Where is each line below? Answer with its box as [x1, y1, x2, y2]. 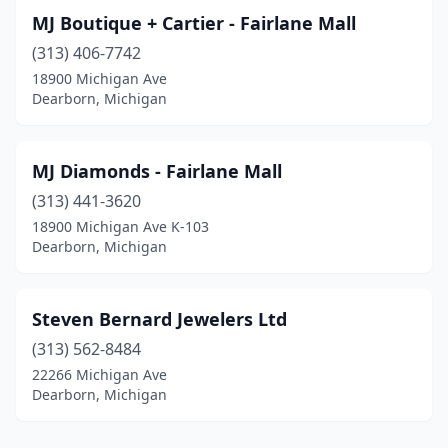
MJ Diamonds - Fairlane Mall [32, 159, 282, 183]
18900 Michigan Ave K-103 [32, 217, 209, 236]
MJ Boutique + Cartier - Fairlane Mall [32, 11, 356, 35]
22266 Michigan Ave [32, 365, 167, 384]
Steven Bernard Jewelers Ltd [32, 307, 287, 331]
